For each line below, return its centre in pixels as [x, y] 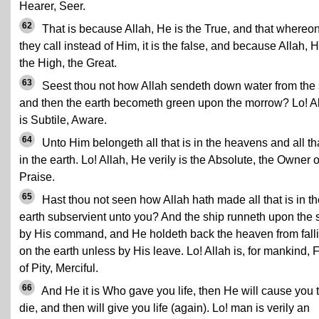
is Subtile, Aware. [63, 120]
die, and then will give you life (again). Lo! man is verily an [164, 308]
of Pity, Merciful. [59, 268]
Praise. [37, 177]
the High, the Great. [68, 63]
